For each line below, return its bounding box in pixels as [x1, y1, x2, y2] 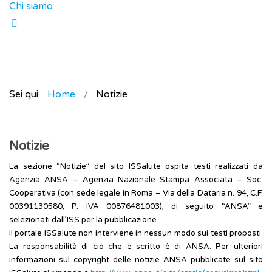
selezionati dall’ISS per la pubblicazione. [9, 215, 158, 225]
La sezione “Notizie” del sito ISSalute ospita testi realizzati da [9, 161, 263, 172]
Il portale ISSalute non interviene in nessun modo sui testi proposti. [9, 228, 263, 239]
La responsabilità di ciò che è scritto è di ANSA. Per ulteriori [9, 242, 263, 252]
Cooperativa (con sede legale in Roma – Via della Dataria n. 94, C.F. [9, 188, 263, 199]
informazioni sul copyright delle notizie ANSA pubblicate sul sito [9, 255, 263, 265]
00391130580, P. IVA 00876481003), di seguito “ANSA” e [9, 202, 263, 212]
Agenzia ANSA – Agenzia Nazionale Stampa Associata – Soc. [9, 175, 263, 185]
